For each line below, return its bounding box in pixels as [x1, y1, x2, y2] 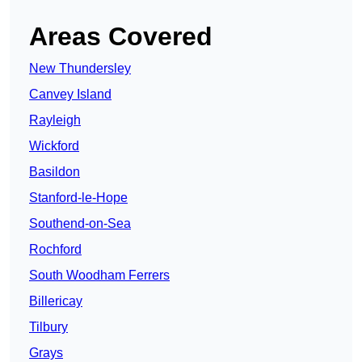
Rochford [29, 242, 82, 257]
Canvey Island [29, 87, 112, 102]
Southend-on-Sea [29, 217, 131, 231]
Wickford [29, 139, 79, 154]
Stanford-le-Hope [29, 191, 128, 205]
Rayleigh [29, 113, 81, 128]
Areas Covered [29, 22, 213, 52]
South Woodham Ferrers [29, 268, 170, 283]
